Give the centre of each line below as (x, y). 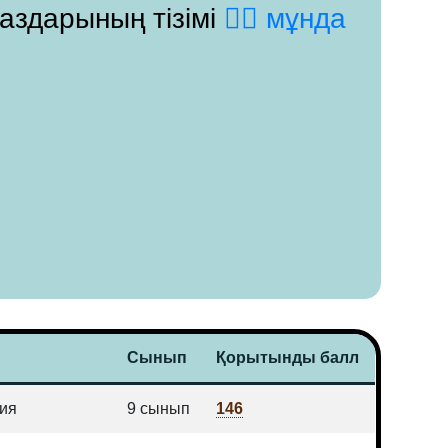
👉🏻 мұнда (285, 18)
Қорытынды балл (288, 357)
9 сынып (159, 408)
